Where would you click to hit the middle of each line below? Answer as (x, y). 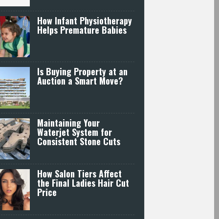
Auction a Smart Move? (80, 81)
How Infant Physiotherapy (85, 20)
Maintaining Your (69, 122)
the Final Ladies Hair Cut (83, 183)
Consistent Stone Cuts (79, 141)
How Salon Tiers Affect (80, 173)
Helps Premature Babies (82, 30)
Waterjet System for (75, 132)
